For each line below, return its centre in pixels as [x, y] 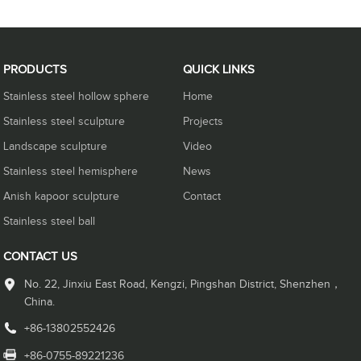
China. [40, 303]
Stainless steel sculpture [64, 122]
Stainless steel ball [50, 222]
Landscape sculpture [56, 147]
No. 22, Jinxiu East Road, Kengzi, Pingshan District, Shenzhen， [183, 285]
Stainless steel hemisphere [71, 172]
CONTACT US [41, 257]
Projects [203, 122]
